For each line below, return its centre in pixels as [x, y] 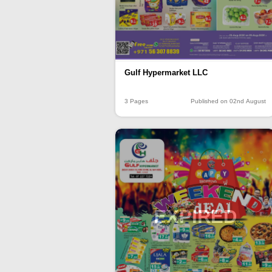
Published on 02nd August [228, 101]
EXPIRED [195, 217]
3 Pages [136, 101]
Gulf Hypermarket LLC [166, 73]
